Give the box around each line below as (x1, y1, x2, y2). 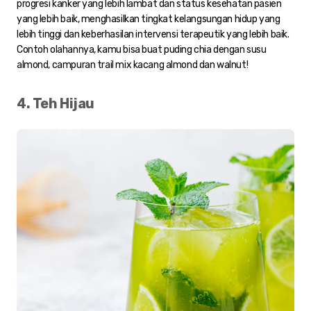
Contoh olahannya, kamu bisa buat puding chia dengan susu (17, 43, 267, 56)
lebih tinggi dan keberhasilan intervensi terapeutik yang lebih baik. (17, 28, 289, 40)
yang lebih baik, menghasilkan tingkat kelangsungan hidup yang (17, 12, 280, 25)
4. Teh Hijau (17, 94, 94, 112)
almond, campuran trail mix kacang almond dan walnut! (17, 58, 249, 71)
